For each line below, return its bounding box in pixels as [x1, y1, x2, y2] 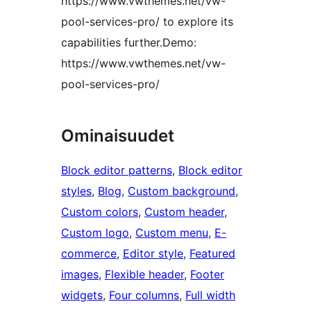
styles [61, 184, 92, 199]
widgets [61, 288, 103, 303]
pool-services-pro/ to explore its [61, 15, 233, 29]
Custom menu [135, 226, 208, 240]
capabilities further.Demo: [61, 35, 196, 50]
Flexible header [105, 267, 184, 282]
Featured [190, 246, 235, 261]
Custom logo [61, 226, 129, 240]
